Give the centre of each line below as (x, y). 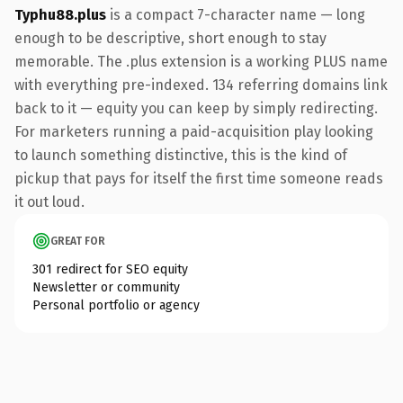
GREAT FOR (78, 241)
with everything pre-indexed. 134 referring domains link (201, 85)
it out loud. (49, 201)
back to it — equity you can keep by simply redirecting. (196, 108)
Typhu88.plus (60, 14)
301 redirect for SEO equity (110, 269)
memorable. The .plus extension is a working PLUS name (201, 61)
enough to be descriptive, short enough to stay (170, 38)
